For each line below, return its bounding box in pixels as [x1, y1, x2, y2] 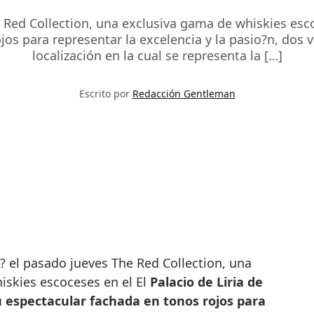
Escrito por [78, 87, 132, 101]
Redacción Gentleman [132, 87, 235, 101]
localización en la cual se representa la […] [32, 47, 282, 64]
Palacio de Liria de [149, 273, 263, 291]
